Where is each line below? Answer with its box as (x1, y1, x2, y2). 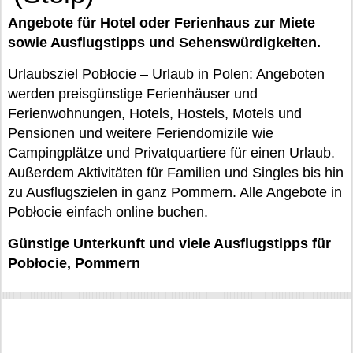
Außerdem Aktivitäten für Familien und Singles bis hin (8, 165, 344, 180)
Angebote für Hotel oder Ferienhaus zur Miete (8, 15, 315, 31)
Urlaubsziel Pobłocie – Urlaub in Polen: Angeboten (8, 66, 325, 82)
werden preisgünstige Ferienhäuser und (8, 86, 258, 102)
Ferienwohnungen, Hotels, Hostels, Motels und (8, 106, 302, 121)
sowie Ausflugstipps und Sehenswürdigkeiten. (8, 35, 321, 50)
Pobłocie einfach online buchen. (8, 204, 208, 220)
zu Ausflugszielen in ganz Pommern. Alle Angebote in (8, 184, 342, 200)
